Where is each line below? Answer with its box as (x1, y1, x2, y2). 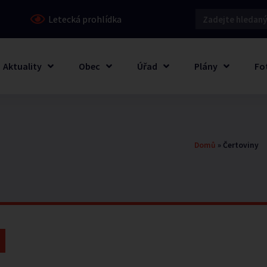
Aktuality (2, 60, 42, 72)
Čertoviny (223, 139, 259, 150)
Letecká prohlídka (48, 13, 122, 25)
